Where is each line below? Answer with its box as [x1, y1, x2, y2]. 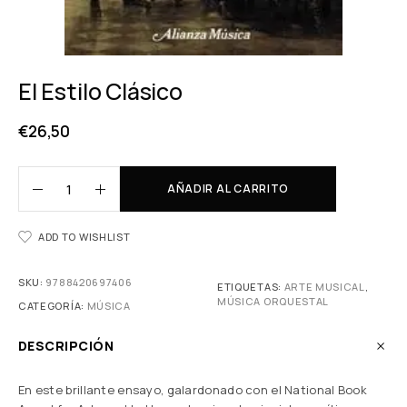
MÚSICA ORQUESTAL [217, 294, 329, 308]
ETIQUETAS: [217, 280, 284, 293]
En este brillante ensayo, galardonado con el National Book [18, 382, 367, 398]
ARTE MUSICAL [283, 280, 365, 293]
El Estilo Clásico [18, 75, 183, 107]
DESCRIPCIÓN [18, 337, 114, 354]
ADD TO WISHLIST [38, 230, 131, 243]
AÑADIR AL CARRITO [166, 181, 290, 196]
